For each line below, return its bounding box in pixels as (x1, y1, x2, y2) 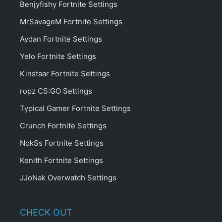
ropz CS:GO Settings (20, 86, 92, 96)
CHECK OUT (20, 207, 72, 218)
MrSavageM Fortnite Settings (20, 16, 122, 26)
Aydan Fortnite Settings (20, 34, 102, 44)
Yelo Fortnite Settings (20, 51, 96, 61)
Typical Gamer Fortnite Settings (20, 103, 131, 113)
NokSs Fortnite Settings (20, 138, 104, 148)
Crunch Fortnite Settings (20, 120, 107, 130)
